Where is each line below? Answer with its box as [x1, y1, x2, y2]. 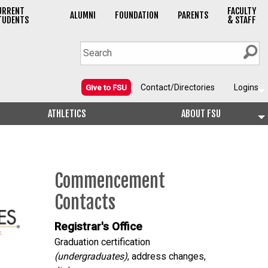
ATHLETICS [48, 108, 86, 120]
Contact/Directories [141, 83, 215, 93]
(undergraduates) [54, 251, 127, 262]
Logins [234, 83, 258, 93]
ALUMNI [69, 10, 96, 22]
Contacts [54, 191, 115, 214]
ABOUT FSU [181, 108, 221, 120]
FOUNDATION [114, 10, 159, 22]
